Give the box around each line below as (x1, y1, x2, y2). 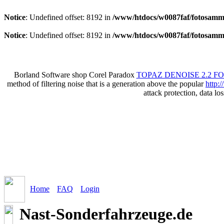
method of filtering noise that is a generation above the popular (7, 79, 205, 88)
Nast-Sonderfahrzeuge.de (15, 204, 192, 223)
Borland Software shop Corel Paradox (13, 70, 136, 79)
